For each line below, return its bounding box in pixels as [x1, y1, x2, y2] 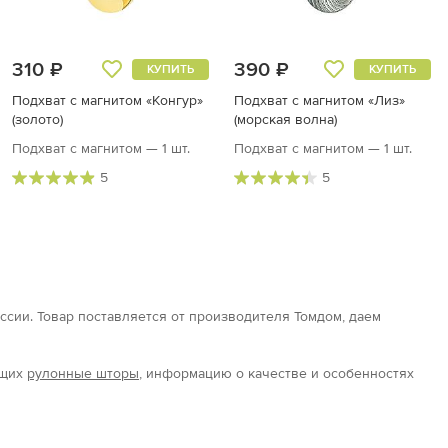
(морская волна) [234, 110, 337, 128]
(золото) [12, 110, 63, 128]
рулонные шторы [27, 364, 139, 382]
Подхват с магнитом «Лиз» [234, 91, 405, 109]
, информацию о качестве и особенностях [139, 364, 414, 382]
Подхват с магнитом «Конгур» [12, 91, 203, 109]
